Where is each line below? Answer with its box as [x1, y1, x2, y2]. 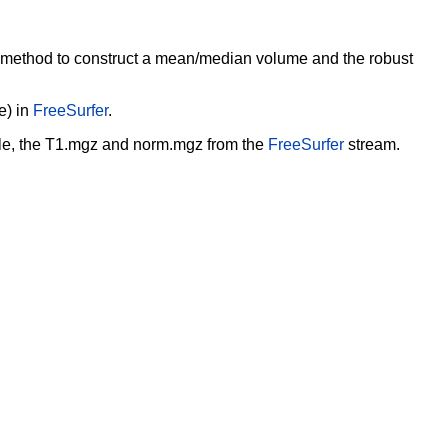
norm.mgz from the [133, 136, 268, 154]
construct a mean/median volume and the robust [74, 50, 413, 68]
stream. [344, 136, 400, 154]
